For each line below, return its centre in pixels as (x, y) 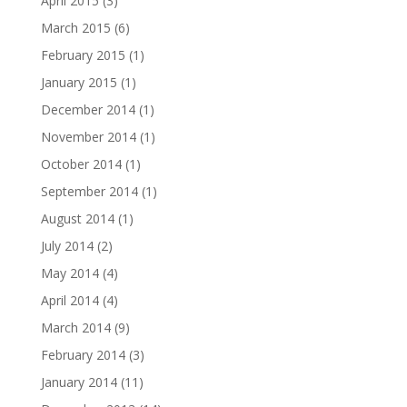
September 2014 (89, 191)
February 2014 (83, 355)
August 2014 (77, 218)
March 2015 (75, 28)
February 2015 (83, 55)
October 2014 (81, 164)
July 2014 (67, 246)
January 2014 (79, 382)
